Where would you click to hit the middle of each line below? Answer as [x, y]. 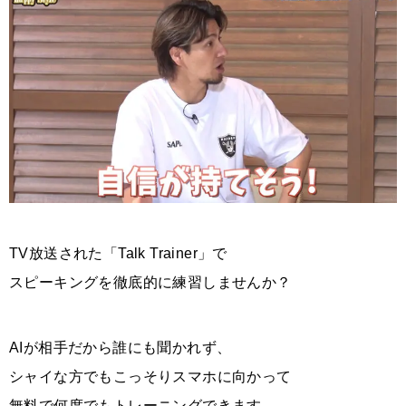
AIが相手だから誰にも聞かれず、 [121, 347]
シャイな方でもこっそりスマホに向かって [150, 376]
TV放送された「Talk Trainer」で [118, 253]
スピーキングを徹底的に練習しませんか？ [150, 282]
